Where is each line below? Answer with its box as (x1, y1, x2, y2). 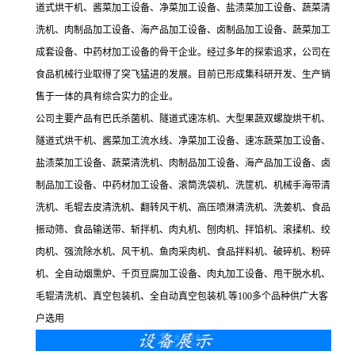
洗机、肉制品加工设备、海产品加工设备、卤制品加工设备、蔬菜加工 (36, 25, 330, 36)
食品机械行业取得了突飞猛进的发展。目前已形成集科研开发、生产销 (36, 69, 330, 81)
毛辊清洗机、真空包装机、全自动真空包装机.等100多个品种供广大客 (36, 291, 328, 303)
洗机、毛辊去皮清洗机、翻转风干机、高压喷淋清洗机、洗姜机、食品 (36, 202, 330, 214)
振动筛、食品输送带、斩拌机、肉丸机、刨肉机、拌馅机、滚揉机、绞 (36, 224, 330, 236)
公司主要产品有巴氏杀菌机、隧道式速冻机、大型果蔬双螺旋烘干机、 (36, 113, 330, 125)
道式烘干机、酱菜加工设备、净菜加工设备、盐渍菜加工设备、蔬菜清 (36, 2, 330, 14)
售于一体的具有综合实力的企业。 (36, 91, 178, 103)
